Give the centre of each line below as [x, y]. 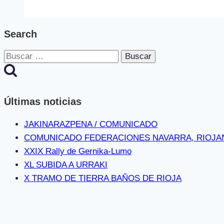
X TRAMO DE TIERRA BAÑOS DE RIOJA [103, 178]
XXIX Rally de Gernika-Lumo [78, 151]
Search [20, 34]
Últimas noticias [43, 101]
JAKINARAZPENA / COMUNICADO [91, 124]
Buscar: [18, 56]
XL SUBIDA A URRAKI [66, 164]
